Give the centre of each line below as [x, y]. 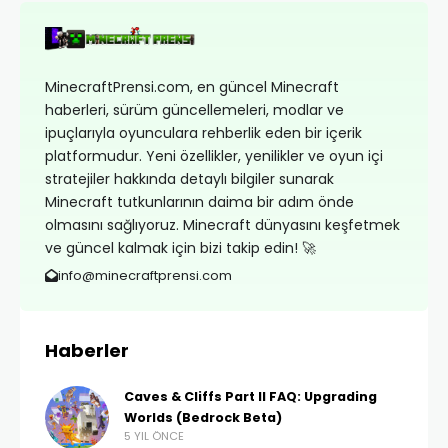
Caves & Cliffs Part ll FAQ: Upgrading [250, 396]
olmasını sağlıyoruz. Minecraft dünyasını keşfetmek [222, 225]
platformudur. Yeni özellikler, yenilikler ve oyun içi [214, 156]
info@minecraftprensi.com [144, 275]
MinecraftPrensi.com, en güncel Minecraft [192, 87]
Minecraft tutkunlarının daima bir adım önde [199, 202]
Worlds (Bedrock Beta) [203, 417]
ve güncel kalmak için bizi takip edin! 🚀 [180, 248]
